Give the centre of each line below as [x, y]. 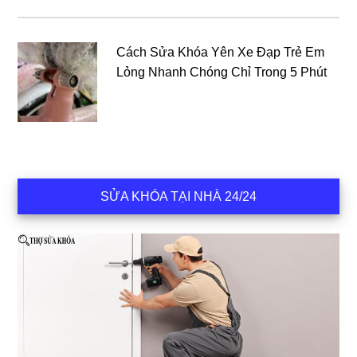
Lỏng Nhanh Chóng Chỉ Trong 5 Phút [222, 72]
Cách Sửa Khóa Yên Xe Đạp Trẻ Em [221, 52]
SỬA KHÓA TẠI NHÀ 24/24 [178, 196]
